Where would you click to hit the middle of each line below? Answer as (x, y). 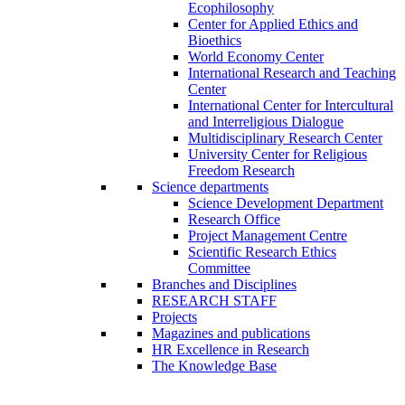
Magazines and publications (231, 334)
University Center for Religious (278, 155)
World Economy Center (256, 57)
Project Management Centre (268, 236)
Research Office (234, 220)
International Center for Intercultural (291, 106)
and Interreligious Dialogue (266, 122)
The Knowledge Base (214, 366)
